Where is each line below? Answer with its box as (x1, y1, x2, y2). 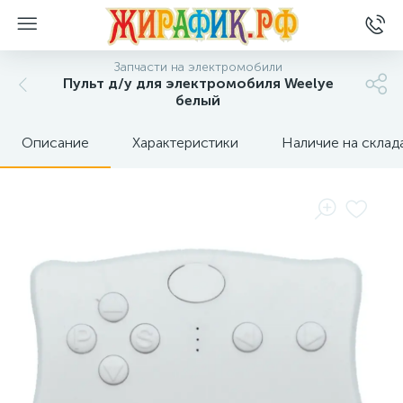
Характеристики (132, 134, 238, 151)
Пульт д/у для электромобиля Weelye (62, 75, 334, 92)
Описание (22, 134, 89, 151)
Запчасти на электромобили (113, 59, 282, 75)
